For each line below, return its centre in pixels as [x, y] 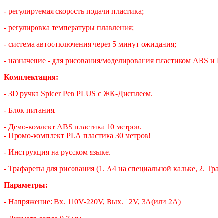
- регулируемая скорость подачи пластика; [74, 11]
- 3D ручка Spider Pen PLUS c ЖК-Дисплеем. [78, 94]
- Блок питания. [30, 110]
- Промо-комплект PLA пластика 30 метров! [77, 136]
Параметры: [26, 185]
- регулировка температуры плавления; [69, 28]
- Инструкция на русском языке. [57, 152]
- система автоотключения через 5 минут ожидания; [90, 44]
